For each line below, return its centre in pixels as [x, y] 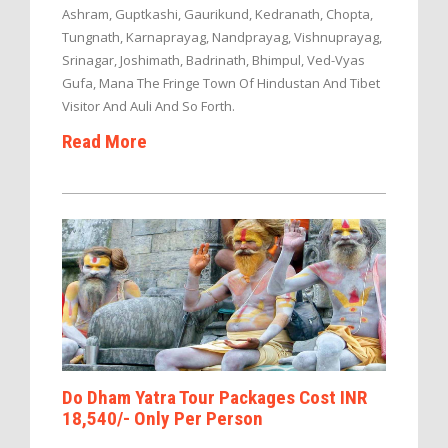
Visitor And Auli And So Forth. [148, 105]
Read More [104, 141]
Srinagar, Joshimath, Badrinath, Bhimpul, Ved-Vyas [213, 59]
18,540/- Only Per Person [162, 418]
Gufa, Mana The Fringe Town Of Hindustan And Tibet [221, 82]
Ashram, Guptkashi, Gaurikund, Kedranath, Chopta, [217, 13]
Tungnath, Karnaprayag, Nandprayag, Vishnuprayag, [222, 36]
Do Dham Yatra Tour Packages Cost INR [214, 397]
